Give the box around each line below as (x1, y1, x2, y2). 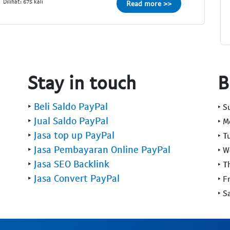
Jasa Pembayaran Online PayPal (34, 143, 170, 155)
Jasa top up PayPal (34, 128, 114, 141)
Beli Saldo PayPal (34, 100, 108, 112)
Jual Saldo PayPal (34, 114, 108, 126)
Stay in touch (28, 70, 136, 93)
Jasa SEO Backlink (34, 157, 109, 169)
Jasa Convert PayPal (34, 171, 120, 184)
